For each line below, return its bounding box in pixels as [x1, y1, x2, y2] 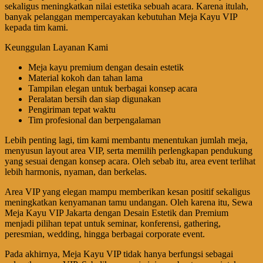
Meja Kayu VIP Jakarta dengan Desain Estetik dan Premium [5, 208, 228, 218]
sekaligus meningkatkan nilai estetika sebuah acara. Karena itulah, [5, 1, 248, 12]
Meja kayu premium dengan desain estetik [28, 62, 184, 73]
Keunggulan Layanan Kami [5, 42, 108, 53]
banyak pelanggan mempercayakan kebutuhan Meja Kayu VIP [5, 12, 237, 22]
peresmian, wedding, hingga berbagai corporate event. [5, 229, 205, 240]
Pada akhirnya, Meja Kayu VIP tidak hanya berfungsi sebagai [5, 249, 233, 259]
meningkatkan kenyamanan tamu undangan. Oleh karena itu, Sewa [5, 197, 252, 208]
